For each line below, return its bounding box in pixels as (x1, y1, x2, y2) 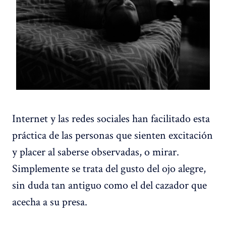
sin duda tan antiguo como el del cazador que (12, 178, 207, 192)
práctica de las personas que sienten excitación (12, 128, 213, 142)
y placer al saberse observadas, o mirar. (12, 144, 179, 159)
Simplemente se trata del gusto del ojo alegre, (12, 161, 206, 176)
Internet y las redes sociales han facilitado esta (12, 111, 210, 126)
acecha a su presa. (12, 194, 87, 209)
